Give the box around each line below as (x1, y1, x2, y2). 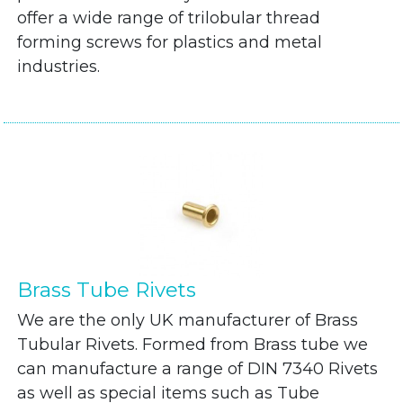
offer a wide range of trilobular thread (17, 8, 321, 28)
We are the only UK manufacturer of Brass (17, 310, 359, 330)
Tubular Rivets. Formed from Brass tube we (17, 335, 369, 354)
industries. (17, 57, 101, 76)
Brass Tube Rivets (17, 277, 197, 302)
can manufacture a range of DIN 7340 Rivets (17, 359, 379, 379)
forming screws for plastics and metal (17, 32, 323, 52)
